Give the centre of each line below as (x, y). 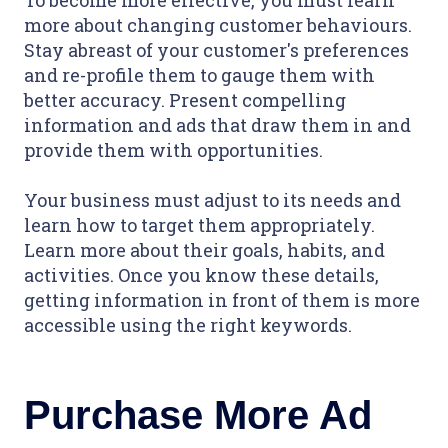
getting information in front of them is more (222, 300)
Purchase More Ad (198, 415)
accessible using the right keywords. (188, 325)
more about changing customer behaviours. (218, 25)
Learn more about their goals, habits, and (204, 250)
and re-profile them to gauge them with (199, 75)
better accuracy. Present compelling (185, 100)
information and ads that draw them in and (217, 125)
